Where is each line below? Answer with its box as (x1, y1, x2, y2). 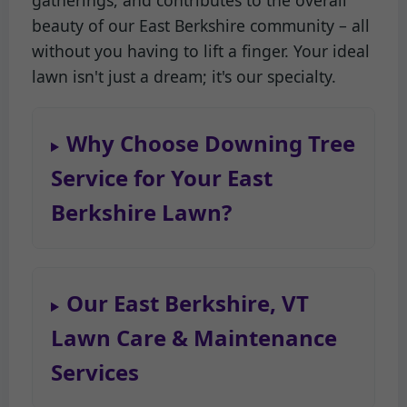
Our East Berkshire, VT (65, 288, 309, 319)
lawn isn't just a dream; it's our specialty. (32, 65, 336, 88)
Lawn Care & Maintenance (51, 323, 337, 353)
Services (51, 357, 139, 388)
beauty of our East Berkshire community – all (32, 15, 370, 37)
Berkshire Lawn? (51, 197, 232, 228)
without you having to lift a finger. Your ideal (32, 40, 370, 63)
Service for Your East (51, 163, 273, 194)
